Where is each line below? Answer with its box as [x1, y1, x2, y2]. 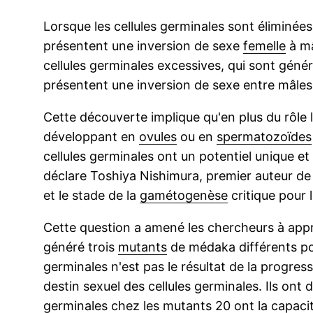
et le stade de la [43, 188, 140, 203]
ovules [139, 129, 177, 144]
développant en [43, 129, 139, 144]
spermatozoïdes [217, 129, 312, 144]
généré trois [43, 240, 118, 254]
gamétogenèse [140, 188, 228, 203]
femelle [243, 38, 286, 53]
